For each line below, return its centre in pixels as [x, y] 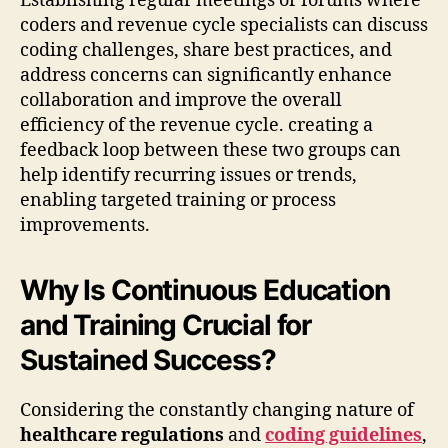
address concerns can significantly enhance [206, 75]
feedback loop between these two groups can [210, 150]
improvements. [85, 225]
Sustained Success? [148, 359]
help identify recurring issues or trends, [188, 175]
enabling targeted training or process [178, 200]
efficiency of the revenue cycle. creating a [196, 125]
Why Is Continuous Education [205, 289]
